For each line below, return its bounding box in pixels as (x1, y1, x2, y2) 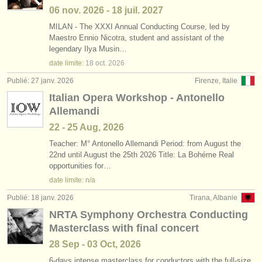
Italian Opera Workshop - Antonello (49, 92, 225, 104)
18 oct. (85, 59, 106, 67)
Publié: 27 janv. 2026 (7, 77, 74, 85)
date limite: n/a (49, 176, 95, 184)
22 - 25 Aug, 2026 (49, 122, 124, 132)
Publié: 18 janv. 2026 (7, 194, 74, 202)
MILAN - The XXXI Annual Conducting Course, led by (49, 22, 230, 31)
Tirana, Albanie (189, 194, 237, 202)
